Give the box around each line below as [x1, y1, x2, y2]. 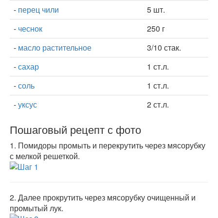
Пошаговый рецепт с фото [10, 122, 141, 137]
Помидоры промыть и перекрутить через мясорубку [18, 140, 205, 151]
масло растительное [18, 42, 91, 53]
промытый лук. [10, 202, 63, 214]
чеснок [18, 23, 42, 34]
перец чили [18, 4, 59, 15]
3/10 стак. [147, 42, 181, 53]
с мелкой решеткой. [10, 150, 80, 162]
